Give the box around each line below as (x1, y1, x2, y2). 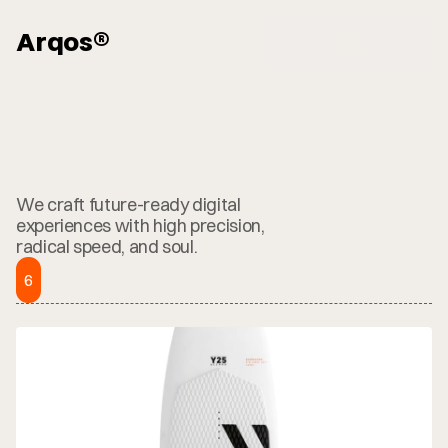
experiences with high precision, (16, 214, 265, 237)
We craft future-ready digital (16, 193, 241, 216)
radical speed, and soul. (16, 235, 198, 258)
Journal (16, 171, 141, 218)
